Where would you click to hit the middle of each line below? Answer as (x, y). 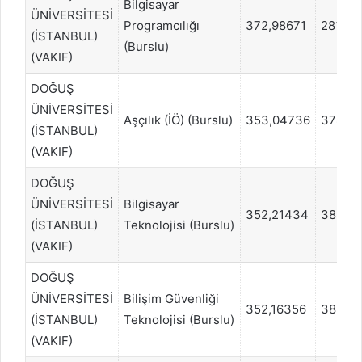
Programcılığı (162, 25)
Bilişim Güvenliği (171, 298)
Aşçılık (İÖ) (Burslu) (178, 120)
